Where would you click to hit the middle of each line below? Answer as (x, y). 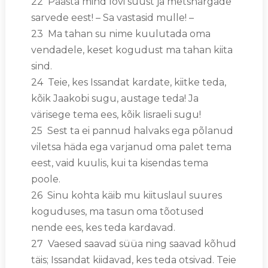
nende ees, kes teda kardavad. (103, 227)
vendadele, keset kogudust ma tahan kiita (132, 50)
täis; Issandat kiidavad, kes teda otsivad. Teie (133, 260)
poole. (45, 179)
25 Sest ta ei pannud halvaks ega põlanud (132, 130)
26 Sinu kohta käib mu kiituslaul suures (126, 195)
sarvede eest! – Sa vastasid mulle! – (112, 17)
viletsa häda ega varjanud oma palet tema (131, 147)
